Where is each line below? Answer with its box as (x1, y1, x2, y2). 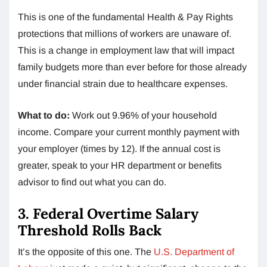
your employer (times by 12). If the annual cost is (18, 143, 221, 154)
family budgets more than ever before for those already (18, 61, 247, 72)
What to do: (18, 110, 70, 120)
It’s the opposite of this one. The (18, 246, 151, 257)
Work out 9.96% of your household (70, 110, 217, 120)
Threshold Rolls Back (18, 221, 165, 240)
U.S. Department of (151, 246, 234, 257)
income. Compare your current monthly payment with (18, 126, 240, 137)
